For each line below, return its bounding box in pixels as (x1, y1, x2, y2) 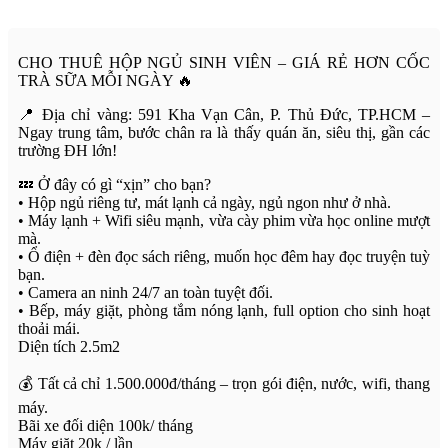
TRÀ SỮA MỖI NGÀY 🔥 (18, 71, 193, 89)
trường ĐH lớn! (18, 141, 117, 159)
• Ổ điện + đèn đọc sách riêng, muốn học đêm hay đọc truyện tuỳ (18, 247, 430, 265)
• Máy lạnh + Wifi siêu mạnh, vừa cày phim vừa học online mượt (18, 211, 430, 229)
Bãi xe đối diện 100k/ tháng (18, 416, 193, 434)
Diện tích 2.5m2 (18, 337, 120, 355)
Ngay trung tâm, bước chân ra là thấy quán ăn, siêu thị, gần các (18, 123, 430, 141)
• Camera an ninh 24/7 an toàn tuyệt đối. (18, 283, 273, 301)
